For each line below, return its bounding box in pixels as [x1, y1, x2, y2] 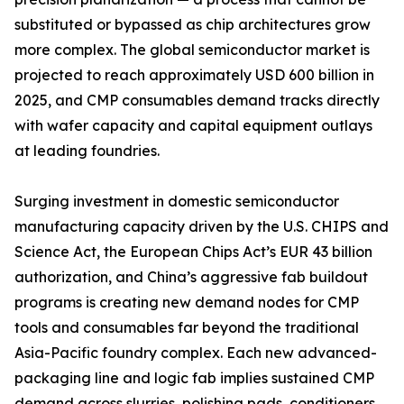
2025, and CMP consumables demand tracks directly [14, 91, 380, 110]
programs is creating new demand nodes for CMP [14, 293, 359, 312]
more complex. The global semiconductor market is [14, 41, 370, 60]
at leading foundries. [14, 142, 160, 161]
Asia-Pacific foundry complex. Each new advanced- [14, 344, 377, 363]
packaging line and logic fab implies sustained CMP [14, 369, 374, 388]
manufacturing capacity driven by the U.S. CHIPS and [14, 217, 389, 236]
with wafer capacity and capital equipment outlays [14, 116, 372, 135]
